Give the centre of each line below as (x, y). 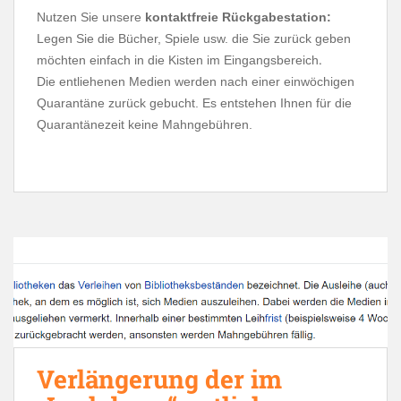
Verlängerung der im (159, 379)
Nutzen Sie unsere (91, 17)
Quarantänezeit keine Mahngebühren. (145, 125)
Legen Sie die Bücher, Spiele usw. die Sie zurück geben (194, 39)
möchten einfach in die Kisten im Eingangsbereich (178, 60)
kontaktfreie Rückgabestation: (238, 17)
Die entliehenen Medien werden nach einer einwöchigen (196, 82)
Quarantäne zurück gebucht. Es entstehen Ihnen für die (194, 103)
